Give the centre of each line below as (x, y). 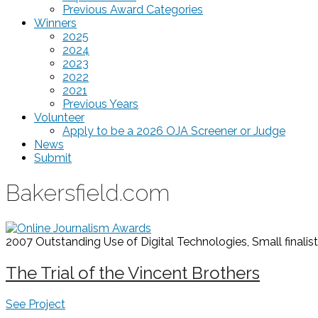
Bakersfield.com (88, 193)
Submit (53, 158)
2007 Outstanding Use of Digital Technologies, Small (144, 241)
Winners (55, 23)
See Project (35, 304)
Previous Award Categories (133, 9)
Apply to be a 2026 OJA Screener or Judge (174, 131)
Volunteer (59, 117)
